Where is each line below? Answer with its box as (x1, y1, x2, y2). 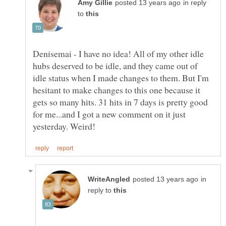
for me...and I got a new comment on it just (33, 107, 186, 120)
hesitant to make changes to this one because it (33, 83, 200, 96)
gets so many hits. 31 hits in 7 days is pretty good (33, 95, 208, 108)
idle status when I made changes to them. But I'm (33, 71, 209, 84)
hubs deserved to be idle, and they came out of (33, 59, 198, 72)
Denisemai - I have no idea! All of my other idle (33, 47, 204, 60)
